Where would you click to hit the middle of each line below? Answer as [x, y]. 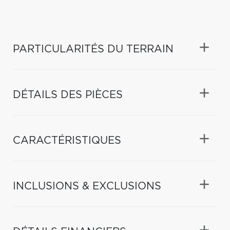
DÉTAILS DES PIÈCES [68, 95]
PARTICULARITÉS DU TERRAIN [93, 49]
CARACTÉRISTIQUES [67, 140]
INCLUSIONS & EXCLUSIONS [87, 186]
